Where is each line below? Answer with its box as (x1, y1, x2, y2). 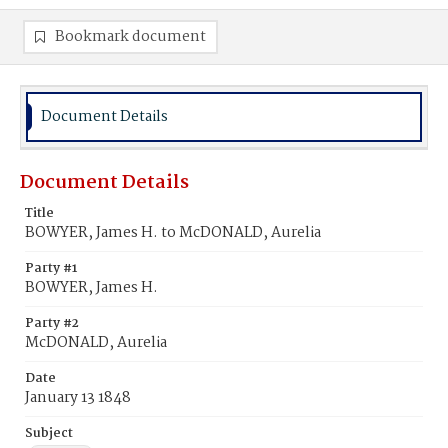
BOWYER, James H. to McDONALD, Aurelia (25, 221, 321, 245)
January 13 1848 (25, 386, 131, 410)
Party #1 (25, 258, 77, 279)
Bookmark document (55, 25, 206, 49)
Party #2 (25, 313, 79, 334)
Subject (25, 423, 73, 444)
